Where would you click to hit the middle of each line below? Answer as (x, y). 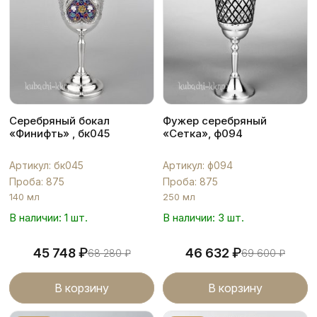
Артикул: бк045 (46, 165)
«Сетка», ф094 (203, 133)
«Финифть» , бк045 (59, 133)
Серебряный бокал (59, 120)
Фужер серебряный (215, 120)
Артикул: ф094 (198, 165)
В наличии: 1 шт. (48, 217)
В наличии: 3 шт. (203, 217)
